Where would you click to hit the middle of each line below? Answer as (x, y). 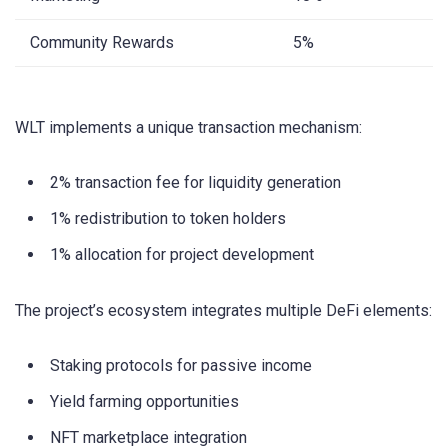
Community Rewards (102, 42)
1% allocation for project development (182, 255)
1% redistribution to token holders (168, 219)
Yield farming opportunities (144, 402)
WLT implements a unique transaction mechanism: (188, 127)
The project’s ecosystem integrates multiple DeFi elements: (223, 311)
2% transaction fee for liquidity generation (195, 183)
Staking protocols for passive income (181, 366)
